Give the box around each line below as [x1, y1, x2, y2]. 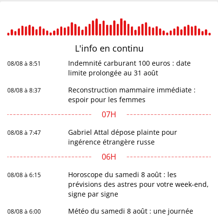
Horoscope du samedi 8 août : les [68, 170, 177, 180]
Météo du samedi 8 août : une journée [68, 206, 194, 216]
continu [112, 42, 144, 54]
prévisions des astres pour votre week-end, [68, 180, 209, 189]
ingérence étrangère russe [68, 137, 155, 147]
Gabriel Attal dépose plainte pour [68, 127, 178, 137]
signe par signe [68, 189, 119, 199]
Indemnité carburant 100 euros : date [68, 58, 191, 68]
